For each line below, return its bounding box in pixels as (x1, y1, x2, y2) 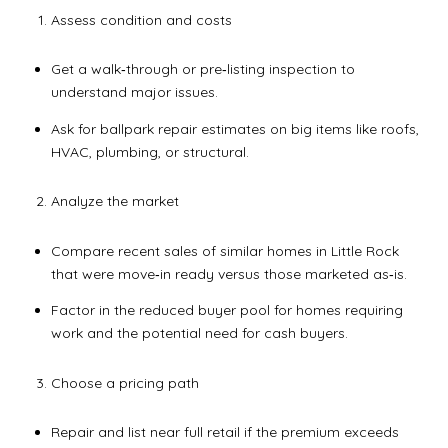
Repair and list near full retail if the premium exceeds (50, 423, 399, 442)
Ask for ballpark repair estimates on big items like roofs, (50, 119, 419, 138)
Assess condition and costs (50, 10, 232, 29)
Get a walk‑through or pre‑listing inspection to (50, 60, 355, 79)
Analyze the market (50, 192, 179, 211)
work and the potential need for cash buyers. (50, 324, 348, 343)
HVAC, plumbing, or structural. (50, 142, 249, 161)
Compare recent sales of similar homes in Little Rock (50, 241, 399, 260)
